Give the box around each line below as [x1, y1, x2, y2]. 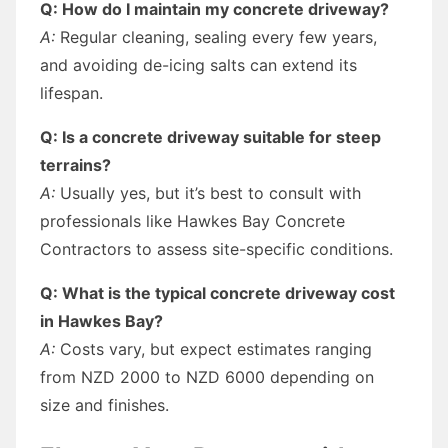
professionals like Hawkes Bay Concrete [40, 210, 345, 231]
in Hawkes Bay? [40, 310, 163, 331]
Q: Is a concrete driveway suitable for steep [40, 126, 381, 147]
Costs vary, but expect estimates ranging [55, 338, 372, 359]
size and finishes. [40, 394, 169, 415]
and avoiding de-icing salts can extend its [40, 54, 357, 75]
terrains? [40, 154, 111, 175]
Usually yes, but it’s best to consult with [55, 182, 361, 203]
